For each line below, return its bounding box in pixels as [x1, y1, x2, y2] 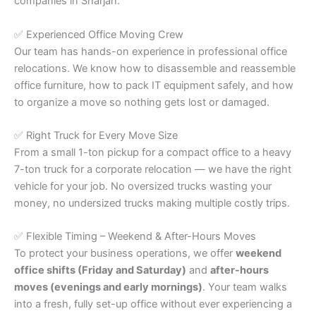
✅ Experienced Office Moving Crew [14, 28, 183, 41]
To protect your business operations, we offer [14, 247, 236, 260]
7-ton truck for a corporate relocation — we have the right [14, 163, 291, 176]
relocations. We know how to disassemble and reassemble [14, 61, 296, 75]
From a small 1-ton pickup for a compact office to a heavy [14, 146, 291, 159]
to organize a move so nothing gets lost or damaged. [14, 95, 269, 109]
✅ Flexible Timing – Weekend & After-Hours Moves [14, 230, 256, 243]
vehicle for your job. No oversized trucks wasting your [14, 180, 272, 193]
